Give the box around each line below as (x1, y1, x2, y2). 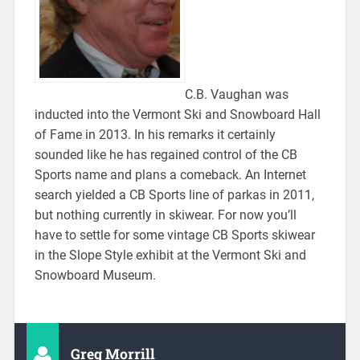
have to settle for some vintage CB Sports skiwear (34, 227, 315, 243)
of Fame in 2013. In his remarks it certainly (34, 127, 276, 143)
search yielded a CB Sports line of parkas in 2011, (34, 187, 314, 203)
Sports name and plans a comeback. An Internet (34, 167, 306, 183)
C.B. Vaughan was (184, 87, 288, 103)
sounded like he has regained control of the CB (34, 147, 297, 163)
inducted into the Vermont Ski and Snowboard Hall (34, 107, 321, 123)
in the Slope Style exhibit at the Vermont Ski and (34, 247, 306, 264)
